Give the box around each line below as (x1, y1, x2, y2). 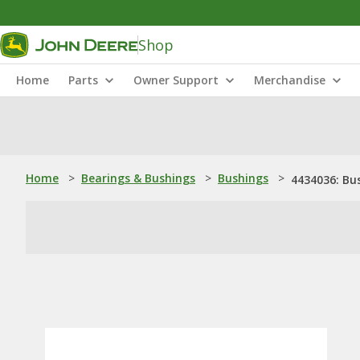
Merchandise (254, 72, 325, 88)
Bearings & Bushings (81, 170, 195, 186)
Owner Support (133, 72, 219, 88)
